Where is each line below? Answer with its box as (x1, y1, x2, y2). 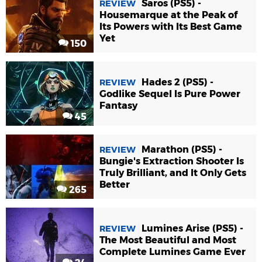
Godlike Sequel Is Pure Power (99, 88, 240, 99)
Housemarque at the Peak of (99, 9, 237, 20)
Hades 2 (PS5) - (142, 76, 213, 88)
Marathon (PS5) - (142, 143, 222, 155)
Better (99, 178, 130, 190)
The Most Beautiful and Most (99, 234, 236, 246)
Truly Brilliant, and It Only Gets (99, 167, 246, 178)
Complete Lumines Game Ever (99, 246, 246, 257)
